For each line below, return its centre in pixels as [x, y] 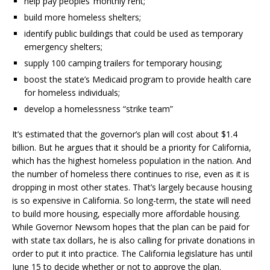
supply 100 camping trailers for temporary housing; [123, 63]
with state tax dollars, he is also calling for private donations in [133, 240]
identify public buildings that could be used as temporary [133, 33]
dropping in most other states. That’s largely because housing [132, 187]
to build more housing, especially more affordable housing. [126, 213]
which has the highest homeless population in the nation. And [132, 160]
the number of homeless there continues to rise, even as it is [131, 174]
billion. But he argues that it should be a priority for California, [132, 147]
